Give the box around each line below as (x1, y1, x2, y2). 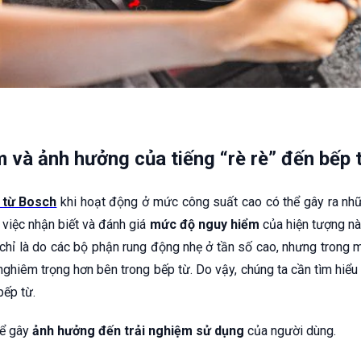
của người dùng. (244, 323, 336, 339)
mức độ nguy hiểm (149, 217, 259, 233)
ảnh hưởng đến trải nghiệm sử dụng (32, 323, 244, 339)
